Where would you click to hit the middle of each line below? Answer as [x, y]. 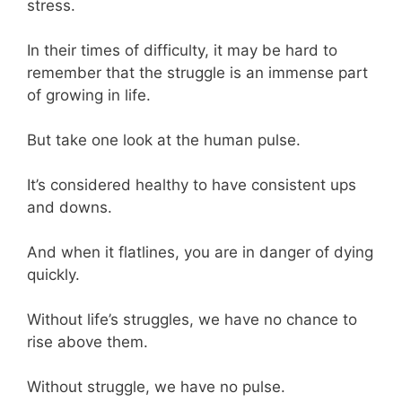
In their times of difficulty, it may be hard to [182, 50]
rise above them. [90, 341]
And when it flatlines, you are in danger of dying [200, 252]
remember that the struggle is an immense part [197, 72]
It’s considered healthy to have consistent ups [192, 184]
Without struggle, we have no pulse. [158, 386]
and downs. [72, 207]
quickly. [56, 274]
